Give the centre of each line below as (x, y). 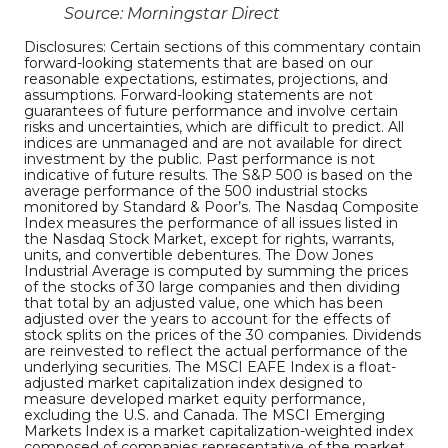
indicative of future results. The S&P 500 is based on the (218, 175)
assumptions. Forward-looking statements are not (198, 95)
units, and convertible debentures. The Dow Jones (198, 255)
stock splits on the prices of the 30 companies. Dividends (222, 335)
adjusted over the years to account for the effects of (207, 319)
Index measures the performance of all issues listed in (211, 223)
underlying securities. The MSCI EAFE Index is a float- (210, 367)
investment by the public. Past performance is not (199, 159)
